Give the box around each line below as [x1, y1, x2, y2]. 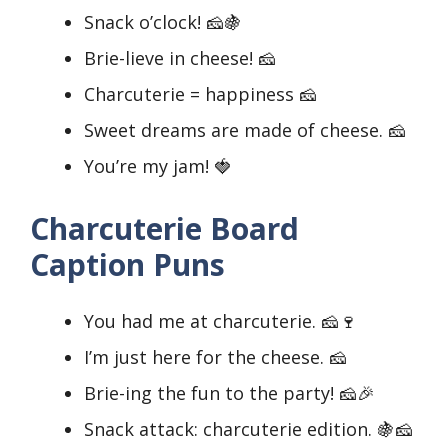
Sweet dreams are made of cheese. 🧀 [84, 118, 406, 143]
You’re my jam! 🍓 [84, 154, 232, 179]
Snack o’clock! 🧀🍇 [84, 10, 242, 35]
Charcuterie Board [30, 208, 299, 250]
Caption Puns [30, 244, 225, 286]
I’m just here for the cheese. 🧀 [84, 345, 347, 370]
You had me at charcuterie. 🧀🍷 [84, 309, 357, 334]
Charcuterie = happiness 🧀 [84, 82, 317, 107]
